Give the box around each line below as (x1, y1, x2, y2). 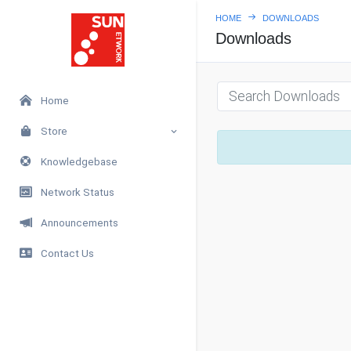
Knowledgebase (35, 155, 118, 168)
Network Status (35, 186, 114, 198)
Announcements (35, 216, 118, 229)
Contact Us (35, 247, 94, 259)
